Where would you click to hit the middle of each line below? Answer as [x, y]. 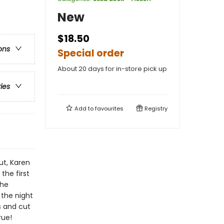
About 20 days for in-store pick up [112, 69]
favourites [109, 108]
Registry [155, 108]
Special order [91, 53]
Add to [84, 108]
